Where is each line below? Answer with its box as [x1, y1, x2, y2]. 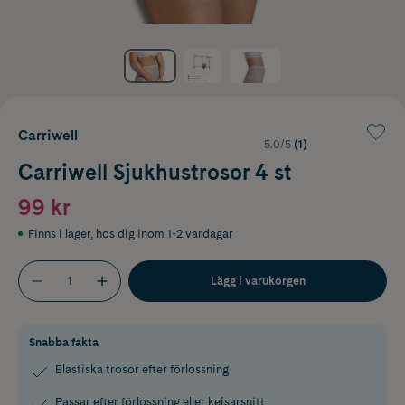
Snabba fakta [29, 334, 99, 349]
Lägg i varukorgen [210, 273, 306, 287]
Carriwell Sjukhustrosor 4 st [18, 158, 292, 185]
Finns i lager [28, 226, 90, 240]
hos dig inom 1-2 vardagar [96, 226, 233, 240]
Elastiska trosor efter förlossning [55, 362, 229, 376]
